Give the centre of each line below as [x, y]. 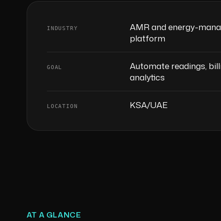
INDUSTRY [62, 28]
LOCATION [62, 106]
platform [147, 38]
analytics [147, 77]
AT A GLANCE [54, 215]
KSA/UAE [148, 104]
